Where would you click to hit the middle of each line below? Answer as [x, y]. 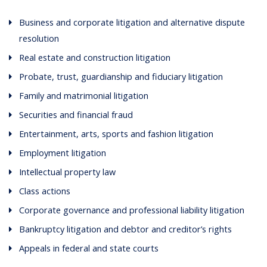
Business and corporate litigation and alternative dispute [132, 22]
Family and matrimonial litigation [84, 95]
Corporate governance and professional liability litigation [132, 210]
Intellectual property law [68, 172]
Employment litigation [63, 153]
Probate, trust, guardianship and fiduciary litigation [121, 76]
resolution [39, 38]
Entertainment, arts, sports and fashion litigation [117, 133]
